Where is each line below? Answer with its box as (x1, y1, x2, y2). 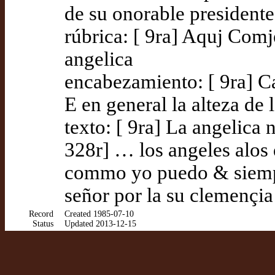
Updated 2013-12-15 (64, 219, 136, 228)
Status (33, 219, 53, 228)
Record (29, 209, 53, 219)
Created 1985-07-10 (64, 209, 134, 219)
